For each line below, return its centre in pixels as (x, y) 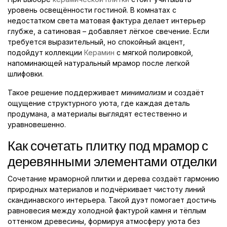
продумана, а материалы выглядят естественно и (97, 114)
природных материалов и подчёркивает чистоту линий (106, 190)
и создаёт (185, 93)
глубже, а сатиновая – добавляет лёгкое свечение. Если (108, 31)
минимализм (144, 93)
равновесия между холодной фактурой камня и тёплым (107, 211)
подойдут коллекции (46, 53)
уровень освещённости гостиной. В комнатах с (92, 10)
